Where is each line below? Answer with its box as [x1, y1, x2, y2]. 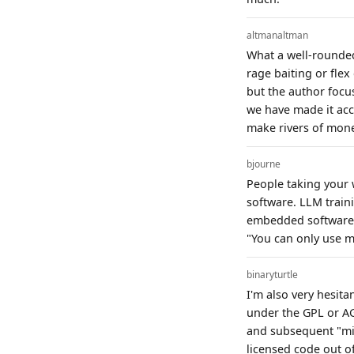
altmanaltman [247, 28, 308, 42]
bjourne [247, 156, 281, 171]
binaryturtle [247, 267, 298, 281]
